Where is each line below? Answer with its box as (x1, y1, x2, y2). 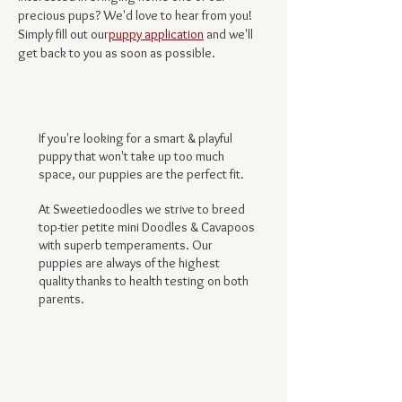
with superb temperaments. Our (39, 237, 213, 253)
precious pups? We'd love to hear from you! (18, 7, 252, 23)
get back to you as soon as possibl (18, 45, 205, 61)
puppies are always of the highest (39, 255, 220, 271)
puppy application (109, 26, 204, 42)
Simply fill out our (18, 26, 109, 42)
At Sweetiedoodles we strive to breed (39, 201, 245, 217)
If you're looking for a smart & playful (39, 130, 232, 146)
